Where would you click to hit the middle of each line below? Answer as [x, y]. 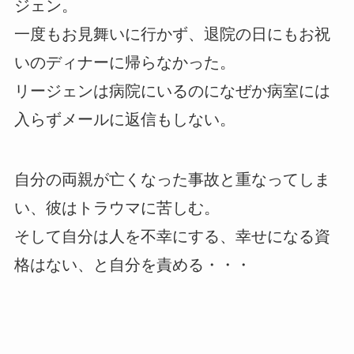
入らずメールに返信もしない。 [124, 120]
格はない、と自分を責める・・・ [132, 265]
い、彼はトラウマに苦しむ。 [117, 208]
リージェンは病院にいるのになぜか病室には [172, 91]
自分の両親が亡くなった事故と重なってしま [172, 180]
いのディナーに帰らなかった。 [124, 63]
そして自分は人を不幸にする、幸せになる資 [172, 237]
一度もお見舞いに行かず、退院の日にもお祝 [172, 34]
